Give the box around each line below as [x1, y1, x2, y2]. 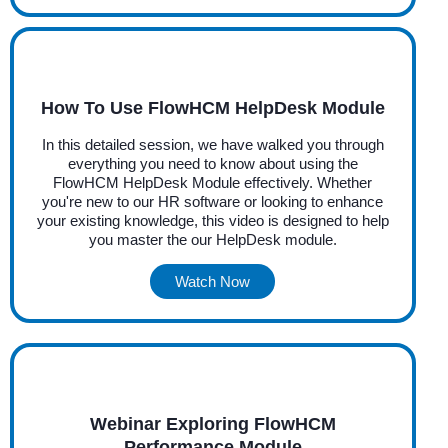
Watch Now [175, 272, 251, 290]
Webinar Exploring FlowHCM [89, 413, 336, 434]
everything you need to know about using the [67, 154, 358, 172]
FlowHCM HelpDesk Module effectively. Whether [53, 173, 373, 191]
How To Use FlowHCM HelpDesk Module [40, 97, 385, 118]
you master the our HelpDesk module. [88, 230, 337, 248]
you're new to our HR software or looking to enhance [42, 192, 384, 210]
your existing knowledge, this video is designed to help [36, 211, 389, 229]
